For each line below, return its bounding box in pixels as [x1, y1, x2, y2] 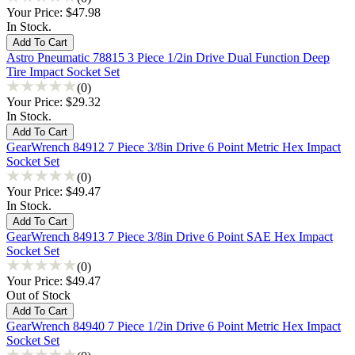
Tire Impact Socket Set [6, 64, 120, 78]
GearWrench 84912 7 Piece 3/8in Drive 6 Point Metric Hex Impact [6, 139, 341, 154]
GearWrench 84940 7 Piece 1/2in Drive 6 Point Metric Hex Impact [6, 319, 341, 333]
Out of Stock [6, 288, 71, 302]
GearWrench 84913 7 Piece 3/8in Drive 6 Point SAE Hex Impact [6, 229, 333, 243]
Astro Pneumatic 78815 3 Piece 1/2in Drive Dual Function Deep [6, 50, 330, 64]
